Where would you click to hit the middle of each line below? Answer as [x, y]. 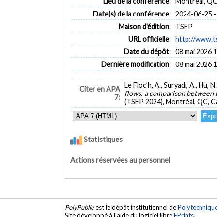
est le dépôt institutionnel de [136, 208]
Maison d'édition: [145, 26]
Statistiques [103, 139]
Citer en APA [100, 89]
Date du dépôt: [147, 51]
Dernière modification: [136, 64]
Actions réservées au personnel [120, 160]
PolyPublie [80, 208]
